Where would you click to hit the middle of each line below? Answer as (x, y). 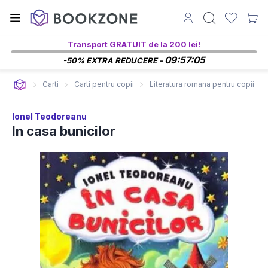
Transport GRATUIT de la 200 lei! (134, 44)
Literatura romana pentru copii (202, 84)
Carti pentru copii (104, 84)
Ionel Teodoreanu (49, 116)
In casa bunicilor (64, 131)
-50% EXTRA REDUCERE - (114, 60)
